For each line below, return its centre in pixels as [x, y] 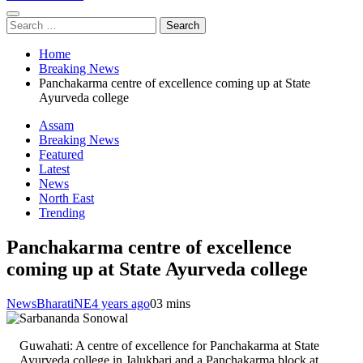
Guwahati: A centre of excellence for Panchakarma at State [169, 345]
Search [23, 23]
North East [66, 198]
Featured [61, 154]
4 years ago [121, 303]
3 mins [173, 303]
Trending [62, 213]
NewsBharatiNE [49, 303]
